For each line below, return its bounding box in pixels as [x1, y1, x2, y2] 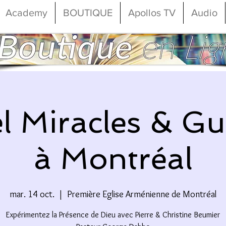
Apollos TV [128, 7, 176, 18]
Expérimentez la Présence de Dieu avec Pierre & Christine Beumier [6, 209, 220, 219]
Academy [6, 7, 47, 18]
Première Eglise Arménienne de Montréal [67, 188, 216, 200]
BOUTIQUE [63, 7, 112, 18]
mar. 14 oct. [10, 188, 54, 200]
